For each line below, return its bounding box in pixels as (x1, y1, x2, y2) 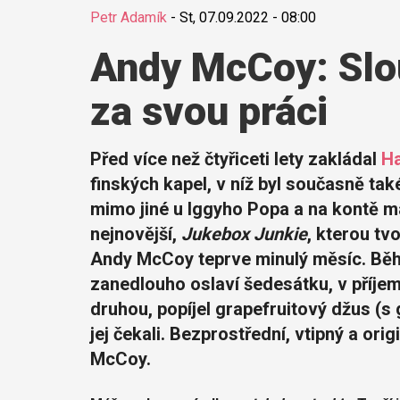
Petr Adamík (89, 8, 167, 26)
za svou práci (89, 87, 328, 135)
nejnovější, (89, 222, 181, 245)
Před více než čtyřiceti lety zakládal (89, 147, 381, 170)
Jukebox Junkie (180, 222, 307, 245)
